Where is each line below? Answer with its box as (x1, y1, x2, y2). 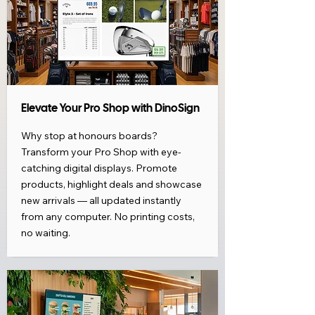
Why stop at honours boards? (21, 129, 157, 143)
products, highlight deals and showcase (21, 178, 202, 191)
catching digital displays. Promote (21, 162, 177, 175)
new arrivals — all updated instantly (21, 194, 181, 207)
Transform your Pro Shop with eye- (21, 146, 181, 159)
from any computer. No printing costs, (21, 210, 195, 224)
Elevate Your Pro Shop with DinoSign (21, 103, 200, 115)
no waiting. (21, 226, 70, 240)
